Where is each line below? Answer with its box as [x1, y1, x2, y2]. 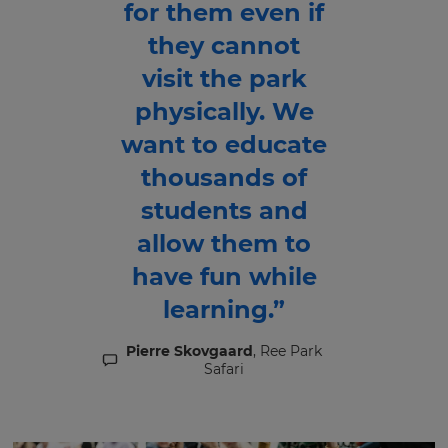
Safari [204, 359, 244, 378]
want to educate [121, 129, 327, 159]
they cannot [148, 30, 300, 60]
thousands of [141, 162, 307, 192]
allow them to [137, 228, 311, 258]
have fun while [131, 261, 317, 291]
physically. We [134, 96, 314, 126]
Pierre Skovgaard [126, 341, 253, 360]
